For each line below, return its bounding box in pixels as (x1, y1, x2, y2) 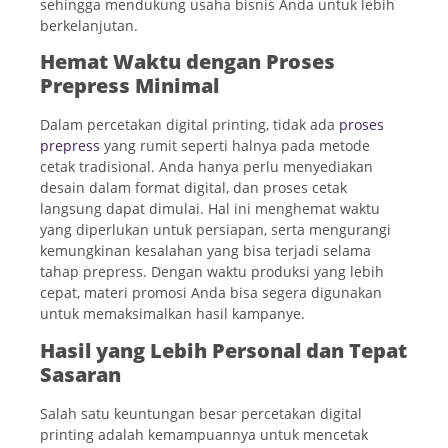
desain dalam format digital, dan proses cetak (40, 178, 347, 198)
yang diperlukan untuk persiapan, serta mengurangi (40, 220, 391, 240)
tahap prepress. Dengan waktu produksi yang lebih (40, 262, 384, 282)
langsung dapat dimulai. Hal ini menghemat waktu (40, 199, 380, 219)
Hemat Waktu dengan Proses (40, 48, 335, 76)
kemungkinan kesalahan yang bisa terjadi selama (40, 241, 371, 261)
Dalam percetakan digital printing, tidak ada (40, 115, 339, 135)
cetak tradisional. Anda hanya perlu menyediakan (40, 157, 373, 177)
